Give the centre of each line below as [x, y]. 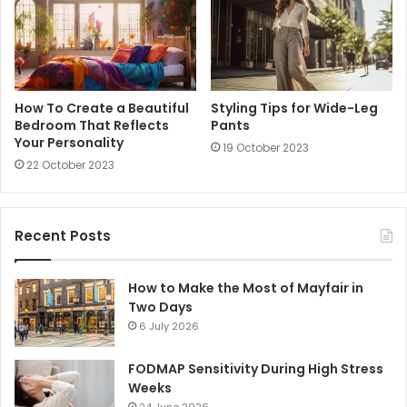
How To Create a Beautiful [102, 108]
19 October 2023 [266, 147]
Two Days [160, 307]
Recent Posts [63, 235]
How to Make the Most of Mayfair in [246, 288]
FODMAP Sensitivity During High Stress [256, 368]
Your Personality [69, 142]
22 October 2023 [70, 164]
